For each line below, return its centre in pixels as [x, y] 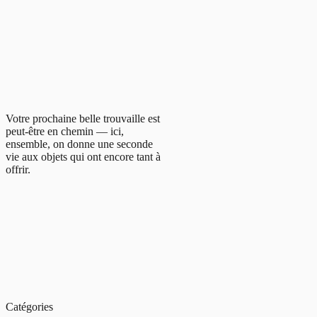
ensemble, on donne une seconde [79, 144]
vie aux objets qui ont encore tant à [83, 156]
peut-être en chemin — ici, [65, 131]
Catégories [29, 306]
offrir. [18, 169]
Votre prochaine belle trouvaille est [83, 118]
